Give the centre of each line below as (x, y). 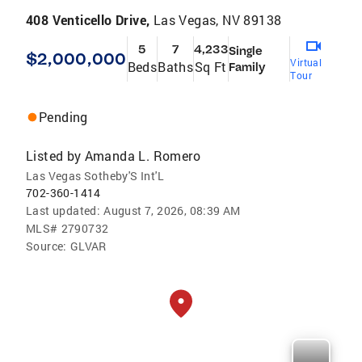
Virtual (306, 62)
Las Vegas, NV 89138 (217, 19)
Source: (46, 246)
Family (247, 67)
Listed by (54, 155)
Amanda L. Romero (143, 155)
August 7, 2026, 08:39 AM (172, 210)
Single (246, 51)
